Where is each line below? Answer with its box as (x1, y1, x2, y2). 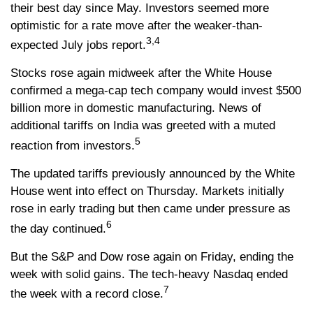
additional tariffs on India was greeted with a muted (10, 119, 275, 133)
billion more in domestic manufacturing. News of (10, 101, 261, 115)
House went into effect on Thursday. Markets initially (10, 184, 284, 198)
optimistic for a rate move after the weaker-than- (10, 18, 263, 32)
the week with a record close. (10, 287, 163, 301)
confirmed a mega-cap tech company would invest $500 (10, 84, 301, 98)
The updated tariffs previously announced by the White (10, 166, 295, 180)
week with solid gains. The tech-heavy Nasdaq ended (10, 267, 288, 281)
